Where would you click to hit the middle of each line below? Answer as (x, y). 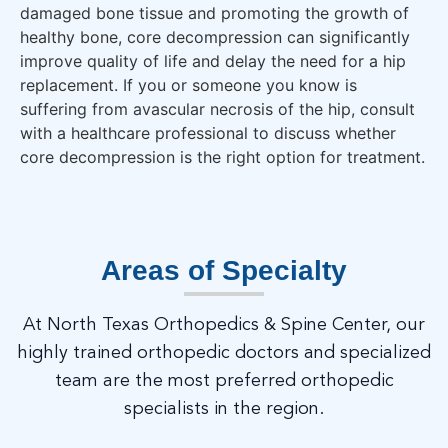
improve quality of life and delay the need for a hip (213, 61)
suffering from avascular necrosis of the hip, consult (217, 109)
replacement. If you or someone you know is (188, 85)
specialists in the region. (224, 408)
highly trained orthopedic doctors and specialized (224, 352)
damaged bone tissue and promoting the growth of (214, 13)
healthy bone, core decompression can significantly (215, 37)
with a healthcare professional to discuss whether (208, 133)
